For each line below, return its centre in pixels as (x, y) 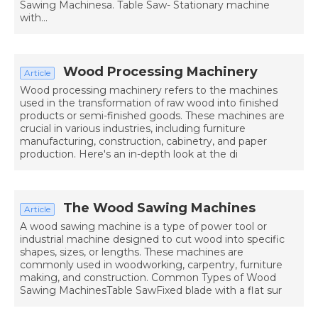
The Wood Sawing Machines (159, 208)
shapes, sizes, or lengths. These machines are (132, 252)
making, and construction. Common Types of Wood (148, 278)
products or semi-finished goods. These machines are (152, 116)
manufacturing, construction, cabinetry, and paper (143, 142)
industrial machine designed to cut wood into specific (152, 240)
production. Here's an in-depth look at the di (129, 154)
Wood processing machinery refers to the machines (149, 91)
